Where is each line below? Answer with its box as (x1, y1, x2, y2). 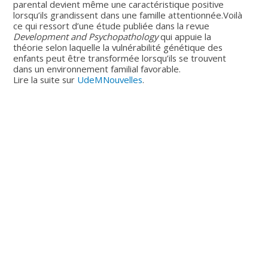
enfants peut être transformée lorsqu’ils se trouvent (13, 51, 227, 64)
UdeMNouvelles (77, 73, 143, 86)
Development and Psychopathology (13, 30, 159, 42)
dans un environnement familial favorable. (13, 62, 181, 75)
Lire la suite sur (13, 73, 78, 86)
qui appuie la (158, 30, 212, 42)
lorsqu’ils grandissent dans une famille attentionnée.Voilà (13, 8, 243, 21)
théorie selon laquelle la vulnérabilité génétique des (13, 41, 223, 53)
